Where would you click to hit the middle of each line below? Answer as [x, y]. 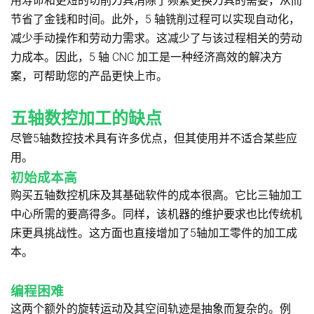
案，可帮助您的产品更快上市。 [89, 76]
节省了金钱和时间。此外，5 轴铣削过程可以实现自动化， [155, 19]
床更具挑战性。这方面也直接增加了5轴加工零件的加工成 [154, 233]
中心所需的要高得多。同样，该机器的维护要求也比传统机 [156, 214]
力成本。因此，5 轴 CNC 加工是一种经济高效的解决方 [146, 57]
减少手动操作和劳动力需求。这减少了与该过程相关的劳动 [156, 38]
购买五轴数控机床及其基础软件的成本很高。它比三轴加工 [156, 195]
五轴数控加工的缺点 [86, 118]
